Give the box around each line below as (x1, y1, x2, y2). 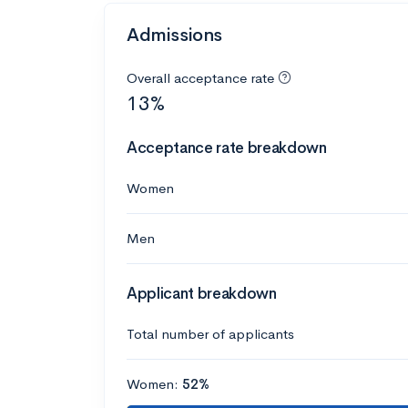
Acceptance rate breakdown (127, 138, 327, 158)
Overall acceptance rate (127, 68, 274, 87)
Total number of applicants (127, 324, 294, 342)
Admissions (127, 23, 222, 46)
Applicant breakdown (127, 283, 277, 303)
